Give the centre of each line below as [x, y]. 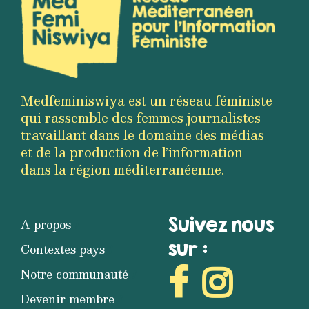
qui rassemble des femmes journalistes [141, 117]
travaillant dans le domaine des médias [142, 134]
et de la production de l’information [132, 152]
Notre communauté [74, 274]
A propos [46, 224]
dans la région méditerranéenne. [122, 169]
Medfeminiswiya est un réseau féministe [147, 100]
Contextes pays [63, 249]
